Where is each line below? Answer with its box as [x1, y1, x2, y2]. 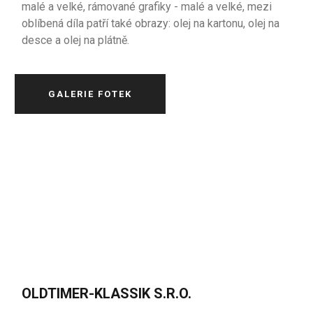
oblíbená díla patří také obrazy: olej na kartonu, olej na [22, 17, 280, 30]
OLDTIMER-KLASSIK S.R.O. [22, 285, 192, 302]
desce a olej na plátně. [22, 34, 130, 47]
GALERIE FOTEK [48, 89, 133, 99]
